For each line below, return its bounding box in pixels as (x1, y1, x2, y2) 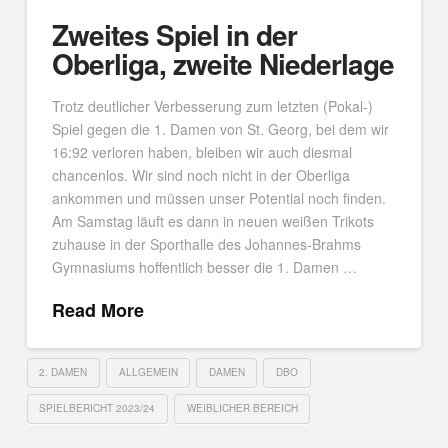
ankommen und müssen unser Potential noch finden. (51, 188, 390, 209)
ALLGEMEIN (118, 365, 178, 380)
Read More (51, 296, 144, 323)
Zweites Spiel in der (51, 13, 298, 55)
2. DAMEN (39, 365, 88, 380)
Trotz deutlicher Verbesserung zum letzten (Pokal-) (51, 96, 373, 117)
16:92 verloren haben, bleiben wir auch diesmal (51, 142, 352, 163)
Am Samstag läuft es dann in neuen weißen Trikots (51, 211, 374, 232)
